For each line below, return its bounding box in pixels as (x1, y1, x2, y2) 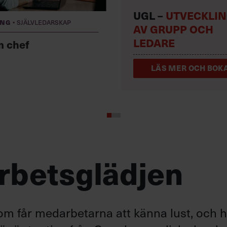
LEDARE (133, 35, 175, 51)
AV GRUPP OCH (133, 21, 213, 37)
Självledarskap (17, 17, 71, 27)
